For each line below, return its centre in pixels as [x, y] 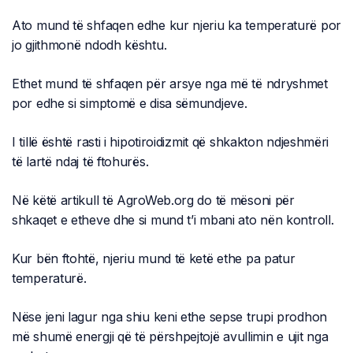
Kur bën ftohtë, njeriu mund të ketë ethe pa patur [154, 258]
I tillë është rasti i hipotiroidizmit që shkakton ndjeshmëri [171, 141]
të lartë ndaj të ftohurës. [80, 161]
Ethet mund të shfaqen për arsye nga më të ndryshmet [170, 83]
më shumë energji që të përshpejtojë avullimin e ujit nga [170, 336]
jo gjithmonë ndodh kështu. [89, 45]
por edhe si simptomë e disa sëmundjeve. [130, 103]
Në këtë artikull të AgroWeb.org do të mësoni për [153, 200]
